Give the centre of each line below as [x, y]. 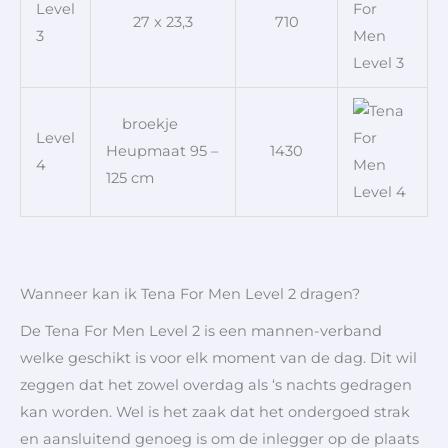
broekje [141, 124]
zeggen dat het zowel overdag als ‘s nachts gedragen [216, 384]
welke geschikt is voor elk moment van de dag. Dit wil [218, 357]
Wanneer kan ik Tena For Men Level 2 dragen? [190, 293]
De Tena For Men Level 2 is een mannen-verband [201, 330]
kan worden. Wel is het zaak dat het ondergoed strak [215, 411]
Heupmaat [147, 151]
